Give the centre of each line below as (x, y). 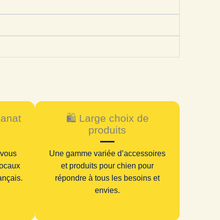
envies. (107, 191)
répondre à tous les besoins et (107, 178)
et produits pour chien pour (107, 166)
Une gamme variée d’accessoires (107, 154)
